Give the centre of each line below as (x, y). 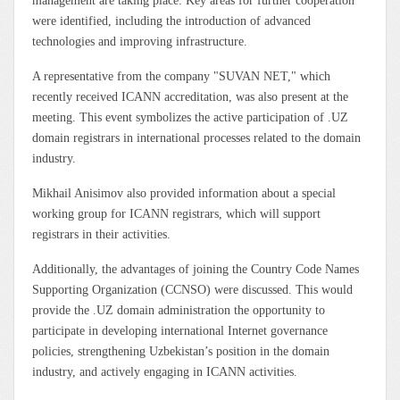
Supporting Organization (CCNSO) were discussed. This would (192, 289)
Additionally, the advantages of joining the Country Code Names (196, 269)
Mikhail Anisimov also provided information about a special (184, 193)
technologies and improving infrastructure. (140, 41)
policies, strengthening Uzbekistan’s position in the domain (181, 351)
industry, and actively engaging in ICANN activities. (165, 371)
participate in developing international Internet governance (180, 330)
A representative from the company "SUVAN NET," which (181, 76)
